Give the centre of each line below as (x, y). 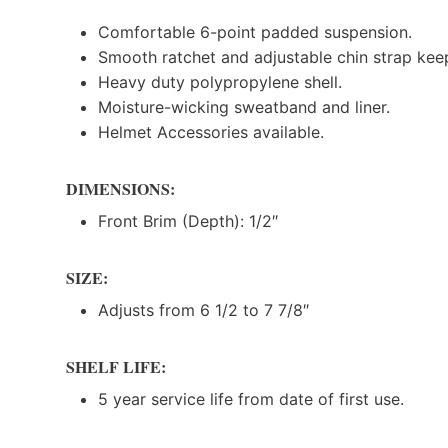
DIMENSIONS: (120, 188)
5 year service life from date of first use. (251, 398)
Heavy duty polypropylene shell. (220, 81)
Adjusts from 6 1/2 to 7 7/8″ (203, 309)
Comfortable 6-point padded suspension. (255, 31)
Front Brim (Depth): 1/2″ (188, 220)
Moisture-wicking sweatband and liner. (244, 106)
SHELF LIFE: (116, 366)
